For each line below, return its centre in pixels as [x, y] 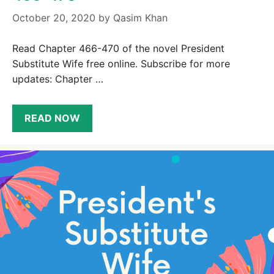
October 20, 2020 [54, 17]
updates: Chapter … [58, 79]
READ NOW [52, 118]
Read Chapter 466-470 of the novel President [118, 48]
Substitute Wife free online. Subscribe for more [121, 63]
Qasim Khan [140, 17]
